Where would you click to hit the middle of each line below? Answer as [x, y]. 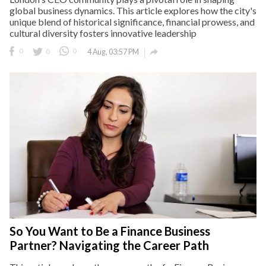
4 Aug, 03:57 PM [113, 52]
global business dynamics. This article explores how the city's [133, 10]
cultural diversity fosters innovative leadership [103, 33]
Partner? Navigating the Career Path [109, 246]
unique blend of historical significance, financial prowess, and [132, 21]
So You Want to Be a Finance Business [110, 231]
